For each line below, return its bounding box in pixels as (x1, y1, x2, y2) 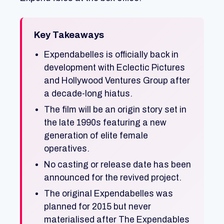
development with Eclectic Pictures (44, 62, 185, 72)
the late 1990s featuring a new (44, 117, 166, 127)
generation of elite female (44, 130, 148, 140)
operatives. (44, 143, 89, 153)
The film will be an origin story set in (44, 104, 186, 114)
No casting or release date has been (44, 159, 191, 169)
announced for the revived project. (44, 172, 181, 182)
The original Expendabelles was (44, 188, 173, 198)
